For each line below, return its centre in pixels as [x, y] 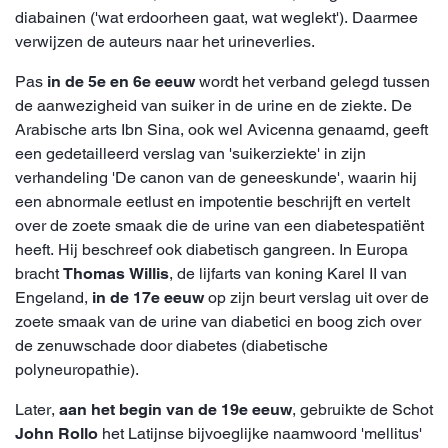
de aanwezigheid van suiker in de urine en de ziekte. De [213, 105]
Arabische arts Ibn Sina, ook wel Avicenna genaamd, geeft [221, 129]
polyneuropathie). [77, 369]
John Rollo [56, 433]
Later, [37, 409]
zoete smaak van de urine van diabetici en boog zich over [218, 321]
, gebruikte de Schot [362, 409]
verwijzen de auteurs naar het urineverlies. [165, 41]
